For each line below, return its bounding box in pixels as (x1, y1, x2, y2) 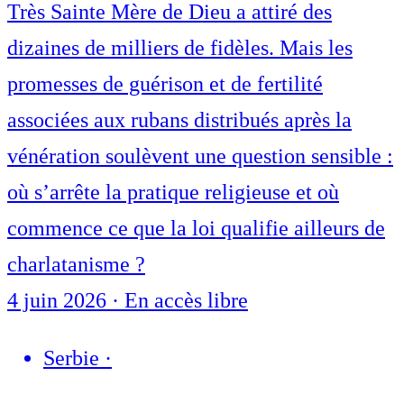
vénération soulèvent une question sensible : (7, 144, 393, 169)
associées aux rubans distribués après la (7, 108, 352, 133)
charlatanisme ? (7, 252, 145, 277)
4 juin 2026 (7, 289, 112, 313)
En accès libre (124, 289, 248, 313)
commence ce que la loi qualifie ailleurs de (7, 216, 385, 241)
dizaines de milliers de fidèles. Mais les (7, 36, 353, 60)
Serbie (43, 346, 99, 371)
